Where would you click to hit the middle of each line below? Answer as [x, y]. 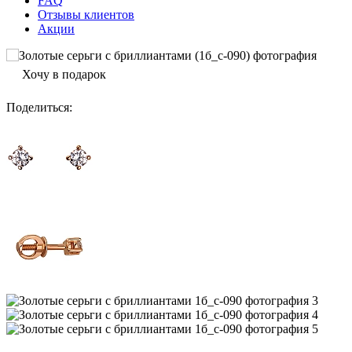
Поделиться [38, 107]
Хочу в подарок [64, 74]
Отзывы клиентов [86, 15]
